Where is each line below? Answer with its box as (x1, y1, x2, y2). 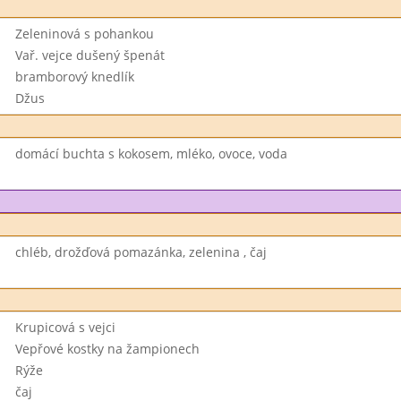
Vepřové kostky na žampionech (14, 340, 200, 357)
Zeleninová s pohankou (14, 25, 154, 42)
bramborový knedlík (14, 68, 134, 85)
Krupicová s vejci (14, 319, 115, 336)
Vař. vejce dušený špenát (14, 47, 165, 64)
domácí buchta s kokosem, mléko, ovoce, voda (14, 145, 287, 162)
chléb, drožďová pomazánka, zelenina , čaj (14, 243, 267, 260)
